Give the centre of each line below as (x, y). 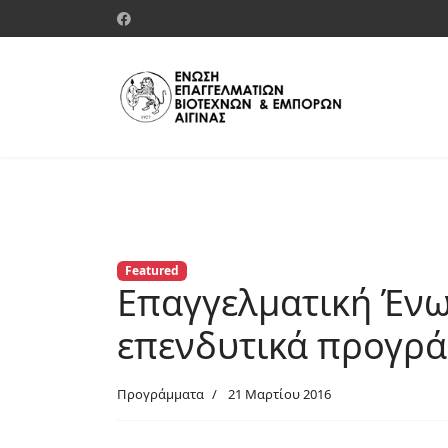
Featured (151, 270)
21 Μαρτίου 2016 (279, 394)
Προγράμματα (160, 394)
